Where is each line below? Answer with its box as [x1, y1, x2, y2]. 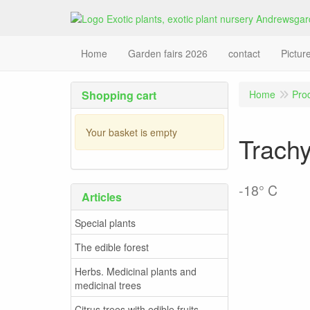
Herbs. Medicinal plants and [75, 264, 197, 278]
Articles [82, 189, 122, 206]
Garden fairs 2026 [128, 46, 208, 61]
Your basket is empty [86, 125, 177, 139]
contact [228, 46, 260, 61]
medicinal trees [75, 277, 141, 292]
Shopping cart [82, 87, 156, 104]
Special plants [75, 215, 136, 230]
